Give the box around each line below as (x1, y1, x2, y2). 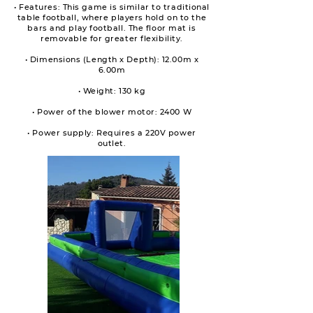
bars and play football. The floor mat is (27, 23, 196, 33)
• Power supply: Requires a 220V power (27, 128, 196, 138)
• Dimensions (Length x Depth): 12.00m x (24, 54, 199, 64)
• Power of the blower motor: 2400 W (31, 107, 192, 117)
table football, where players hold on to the (17, 13, 207, 22)
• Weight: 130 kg (78, 86, 146, 96)
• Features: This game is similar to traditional (14, 2, 210, 12)
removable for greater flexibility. (41, 34, 183, 43)
